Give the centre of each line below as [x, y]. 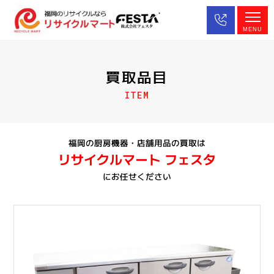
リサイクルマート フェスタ [137, 159]
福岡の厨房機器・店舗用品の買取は [137, 142]
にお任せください [137, 176]
